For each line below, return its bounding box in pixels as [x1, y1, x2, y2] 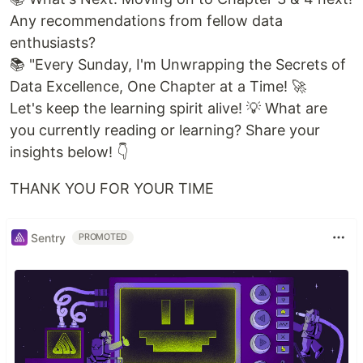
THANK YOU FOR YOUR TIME [10, 180, 214, 198]
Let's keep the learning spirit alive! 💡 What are [10, 100, 327, 117]
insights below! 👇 [10, 143, 128, 161]
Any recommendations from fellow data [10, 12, 283, 30]
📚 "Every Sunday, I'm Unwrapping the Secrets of [10, 56, 346, 74]
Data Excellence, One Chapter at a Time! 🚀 [10, 78, 306, 96]
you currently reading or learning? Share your [10, 122, 320, 139]
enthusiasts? [10, 34, 96, 52]
